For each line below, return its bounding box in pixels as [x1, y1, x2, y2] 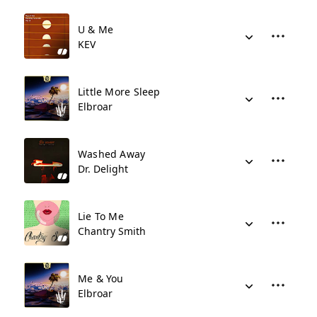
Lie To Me [78, 209, 124, 223]
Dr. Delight [78, 162, 128, 175]
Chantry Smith [78, 224, 146, 238]
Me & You [78, 272, 124, 285]
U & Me [78, 23, 114, 36]
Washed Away [78, 147, 146, 161]
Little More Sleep [78, 85, 161, 98]
